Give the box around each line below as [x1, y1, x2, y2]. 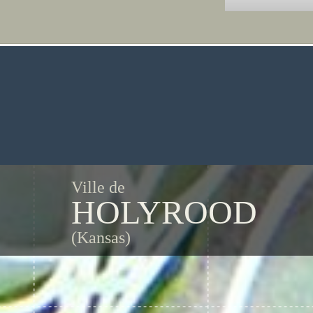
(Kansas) [71, 228, 131, 247]
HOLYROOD [71, 194, 257, 231]
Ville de [71, 178, 125, 196]
